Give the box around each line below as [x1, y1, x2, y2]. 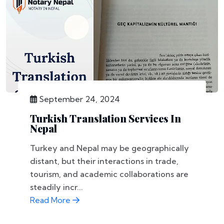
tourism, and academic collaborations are [30, 169, 188, 179]
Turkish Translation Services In [30, 111, 181, 125]
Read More [30, 195, 72, 205]
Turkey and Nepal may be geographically [30, 143, 189, 153]
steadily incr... [30, 182, 83, 192]
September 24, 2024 [37, 94, 120, 104]
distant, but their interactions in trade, [30, 156, 178, 166]
